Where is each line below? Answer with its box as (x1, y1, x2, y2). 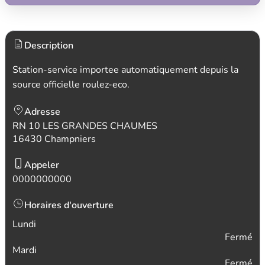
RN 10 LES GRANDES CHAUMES (12, 119, 157, 132)
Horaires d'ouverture (24, 199, 114, 212)
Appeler (24, 159, 59, 172)
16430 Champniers (12, 132, 96, 146)
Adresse (24, 105, 60, 118)
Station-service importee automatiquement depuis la (12, 63, 238, 76)
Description (24, 39, 73, 52)
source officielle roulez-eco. (12, 78, 130, 91)
